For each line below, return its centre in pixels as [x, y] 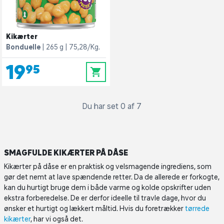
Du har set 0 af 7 [112, 106]
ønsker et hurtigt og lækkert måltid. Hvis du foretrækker [94, 208]
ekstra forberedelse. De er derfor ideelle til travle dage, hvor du [105, 198]
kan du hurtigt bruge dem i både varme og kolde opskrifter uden [107, 187]
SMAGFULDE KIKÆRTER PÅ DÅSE [67, 152]
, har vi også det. [57, 219]
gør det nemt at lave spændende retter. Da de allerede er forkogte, [112, 177]
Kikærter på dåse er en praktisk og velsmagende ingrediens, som [108, 166]
